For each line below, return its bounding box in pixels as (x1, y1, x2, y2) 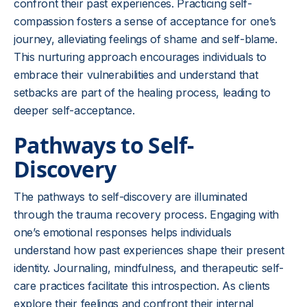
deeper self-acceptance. (14, 103, 135, 117)
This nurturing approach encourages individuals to (14, 50, 267, 64)
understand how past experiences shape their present (14, 243, 284, 257)
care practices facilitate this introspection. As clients (14, 279, 271, 293)
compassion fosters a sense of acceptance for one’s (14, 14, 276, 28)
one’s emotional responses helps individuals (14, 225, 232, 239)
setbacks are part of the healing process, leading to (14, 86, 271, 99)
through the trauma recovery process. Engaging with (14, 208, 279, 221)
